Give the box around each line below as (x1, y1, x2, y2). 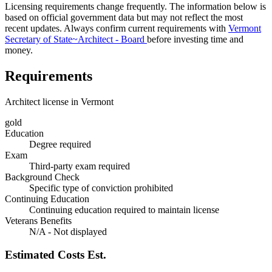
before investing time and (147, 33, 243, 44)
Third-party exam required (29, 160, 130, 171)
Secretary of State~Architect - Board (5, 33, 147, 44)
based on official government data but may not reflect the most (5, 12, 243, 22)
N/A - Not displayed (29, 226, 107, 237)
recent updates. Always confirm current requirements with (5, 22, 228, 33)
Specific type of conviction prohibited (29, 182, 173, 193)
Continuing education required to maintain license (29, 204, 219, 215)
